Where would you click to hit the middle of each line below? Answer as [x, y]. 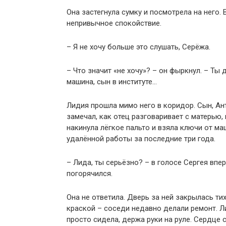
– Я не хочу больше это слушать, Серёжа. [138, 47]
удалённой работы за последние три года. [141, 139]
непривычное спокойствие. [114, 23]
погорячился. [90, 174]
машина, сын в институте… [112, 82]
